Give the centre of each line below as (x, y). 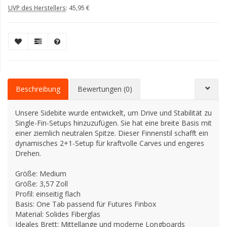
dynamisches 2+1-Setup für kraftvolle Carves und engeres (110, 143)
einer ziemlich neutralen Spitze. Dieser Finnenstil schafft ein (112, 133)
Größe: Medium (41, 174)
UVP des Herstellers (37, 8)
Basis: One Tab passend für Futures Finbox (86, 204)
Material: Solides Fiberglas (58, 214)
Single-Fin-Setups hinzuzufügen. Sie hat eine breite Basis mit (113, 123)
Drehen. (28, 153)
